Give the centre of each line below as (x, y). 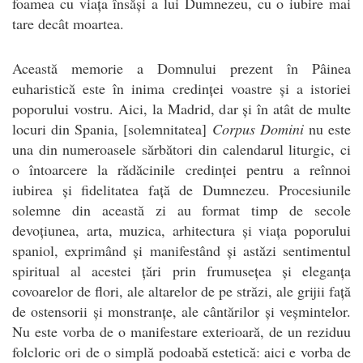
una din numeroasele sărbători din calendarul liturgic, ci (181, 149)
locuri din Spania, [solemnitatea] (112, 128)
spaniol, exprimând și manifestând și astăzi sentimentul (181, 250)
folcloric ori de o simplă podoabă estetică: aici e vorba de (181, 351)
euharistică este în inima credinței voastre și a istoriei (181, 88)
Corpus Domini (258, 128)
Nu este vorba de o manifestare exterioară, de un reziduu (181, 331)
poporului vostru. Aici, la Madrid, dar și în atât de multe (181, 108)
